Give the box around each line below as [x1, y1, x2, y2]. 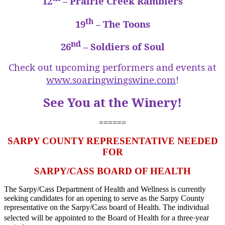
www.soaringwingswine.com [46, 73, 176, 86]
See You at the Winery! [43, 93, 182, 110]
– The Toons [93, 17, 150, 30]
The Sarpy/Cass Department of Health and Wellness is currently [4, 184, 206, 193]
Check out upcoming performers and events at [9, 60, 216, 73]
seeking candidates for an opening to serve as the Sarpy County [4, 193, 204, 202]
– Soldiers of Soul [80, 40, 165, 53]
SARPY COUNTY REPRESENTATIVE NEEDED [7, 135, 218, 146]
